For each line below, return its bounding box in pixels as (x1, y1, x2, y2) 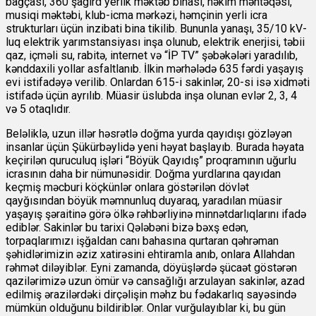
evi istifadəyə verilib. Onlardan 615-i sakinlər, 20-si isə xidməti (6, 75, 310, 90)
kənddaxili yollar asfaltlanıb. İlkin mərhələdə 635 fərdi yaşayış (6, 62, 303, 76)
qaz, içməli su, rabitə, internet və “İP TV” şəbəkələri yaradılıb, (6, 49, 298, 63)
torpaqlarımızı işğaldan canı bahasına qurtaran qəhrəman (6, 234, 279, 248)
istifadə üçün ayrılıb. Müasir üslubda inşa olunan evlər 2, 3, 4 (6, 89, 297, 103)
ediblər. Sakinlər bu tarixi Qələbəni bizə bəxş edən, (6, 221, 248, 235)
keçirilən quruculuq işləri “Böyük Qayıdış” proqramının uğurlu (6, 154, 296, 168)
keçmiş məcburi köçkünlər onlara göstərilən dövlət (6, 181, 249, 195)
